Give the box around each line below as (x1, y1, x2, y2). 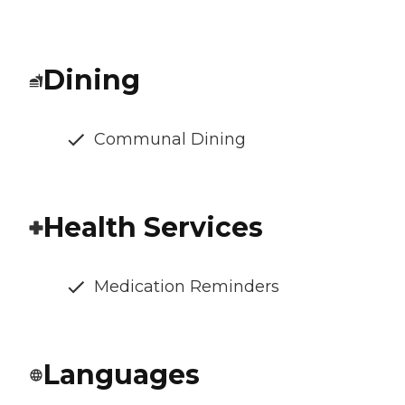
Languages (43, 358, 200, 392)
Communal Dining (94, 129, 246, 150)
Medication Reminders (94, 277, 279, 297)
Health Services (43, 211, 263, 245)
